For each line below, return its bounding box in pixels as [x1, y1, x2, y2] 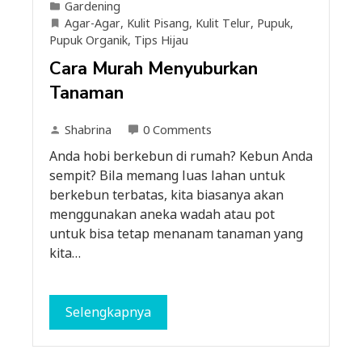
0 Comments [143, 122, 212, 137]
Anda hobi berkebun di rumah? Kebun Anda [49, 147, 313, 165]
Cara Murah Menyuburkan [49, 57, 258, 81]
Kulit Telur [196, 15, 250, 31]
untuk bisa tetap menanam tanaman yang [49, 225, 303, 242]
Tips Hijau [134, 32, 188, 48]
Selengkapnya [65, 303, 151, 321]
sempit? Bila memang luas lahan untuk [49, 166, 285, 184]
